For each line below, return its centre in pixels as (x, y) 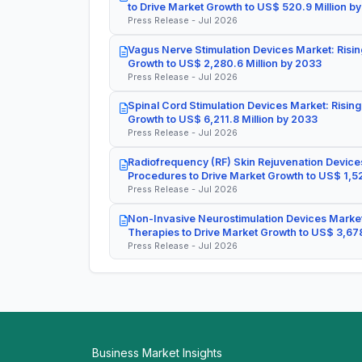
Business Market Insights (157, 353)
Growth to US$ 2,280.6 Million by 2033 (225, 63)
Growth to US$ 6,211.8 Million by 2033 (223, 120)
